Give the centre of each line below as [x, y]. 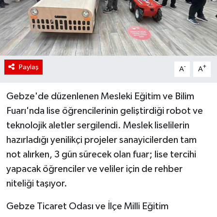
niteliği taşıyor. [37, 183]
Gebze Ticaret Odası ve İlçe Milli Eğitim [87, 206]
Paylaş [29, 67]
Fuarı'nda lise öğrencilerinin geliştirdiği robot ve [104, 111]
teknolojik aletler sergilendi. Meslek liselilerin [98, 125]
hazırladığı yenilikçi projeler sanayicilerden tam [101, 140]
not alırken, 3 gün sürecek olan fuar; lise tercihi [101, 154]
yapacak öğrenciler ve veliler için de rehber [94, 169]
